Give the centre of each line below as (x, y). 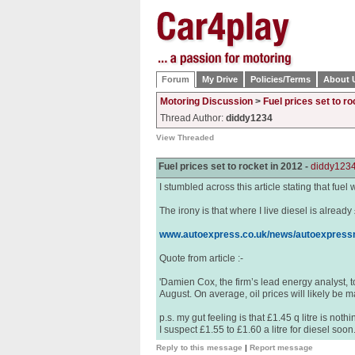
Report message (281, 347)
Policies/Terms (281, 79)
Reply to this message (199, 347)
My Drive (220, 79)
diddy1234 (249, 118)
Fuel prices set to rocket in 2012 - (233, 166)
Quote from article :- (201, 258)
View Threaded (185, 137)
